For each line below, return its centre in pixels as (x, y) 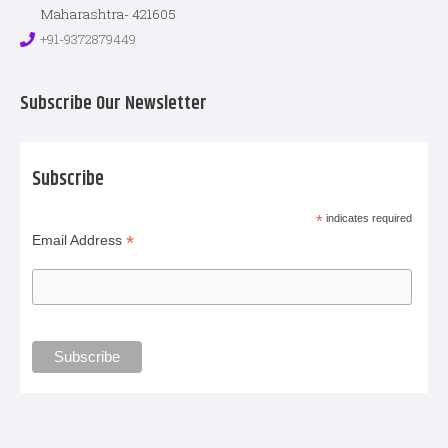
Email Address (79, 240)
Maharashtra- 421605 (108, 13)
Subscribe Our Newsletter (113, 104)
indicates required (368, 218)
